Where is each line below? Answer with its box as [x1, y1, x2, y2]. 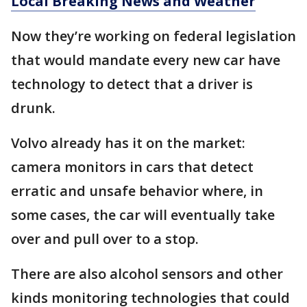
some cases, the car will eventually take [11, 206, 275, 224]
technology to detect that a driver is [11, 75, 253, 93]
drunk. [11, 99, 56, 117]
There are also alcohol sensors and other [11, 265, 283, 283]
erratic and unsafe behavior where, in [11, 182, 263, 200]
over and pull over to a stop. [11, 230, 199, 248]
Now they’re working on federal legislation [11, 27, 296, 45]
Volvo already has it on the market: [11, 134, 245, 152]
